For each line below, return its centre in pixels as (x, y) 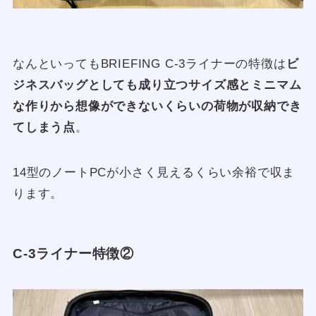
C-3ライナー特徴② (73, 253)
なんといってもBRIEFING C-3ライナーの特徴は (149, 64)
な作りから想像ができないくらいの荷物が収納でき (157, 107)
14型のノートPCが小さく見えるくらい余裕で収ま (154, 173)
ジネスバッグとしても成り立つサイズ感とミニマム (157, 85)
